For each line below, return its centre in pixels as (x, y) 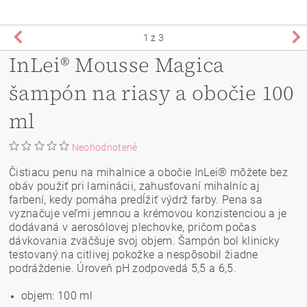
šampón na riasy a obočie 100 (151, 93)
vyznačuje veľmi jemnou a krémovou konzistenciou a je (148, 213)
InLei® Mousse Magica (117, 64)
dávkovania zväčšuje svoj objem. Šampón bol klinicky (145, 241)
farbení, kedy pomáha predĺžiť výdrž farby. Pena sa (136, 199)
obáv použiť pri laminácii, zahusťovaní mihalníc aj (135, 186)
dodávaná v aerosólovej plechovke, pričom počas (133, 227)
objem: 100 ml (57, 295)
